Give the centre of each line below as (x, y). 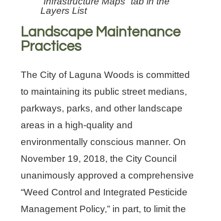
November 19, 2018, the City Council (99, 158)
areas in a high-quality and (77, 125)
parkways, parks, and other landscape (102, 108)
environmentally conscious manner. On (104, 142)
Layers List (64, 10)
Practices (51, 46)
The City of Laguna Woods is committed (106, 74)
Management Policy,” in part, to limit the (104, 209)
